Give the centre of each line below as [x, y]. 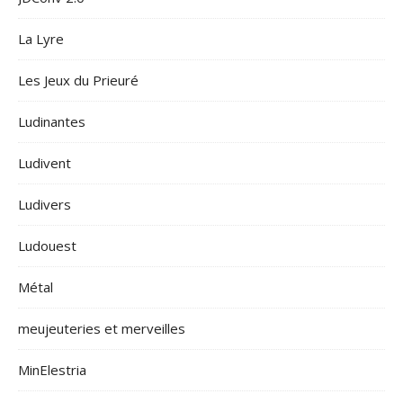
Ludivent [45, 163]
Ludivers [45, 204]
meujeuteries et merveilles [102, 328]
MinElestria [52, 370]
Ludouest [47, 246]
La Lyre [41, 39]
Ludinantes [52, 121]
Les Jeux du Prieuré [78, 80]
